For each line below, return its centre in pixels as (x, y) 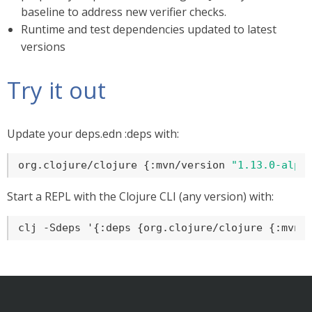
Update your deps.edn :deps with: (93, 134)
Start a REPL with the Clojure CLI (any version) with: (140, 196)
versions (43, 47)
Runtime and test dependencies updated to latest (149, 29)
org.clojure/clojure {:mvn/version (125, 165)
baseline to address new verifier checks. (124, 12)
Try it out (56, 90)
